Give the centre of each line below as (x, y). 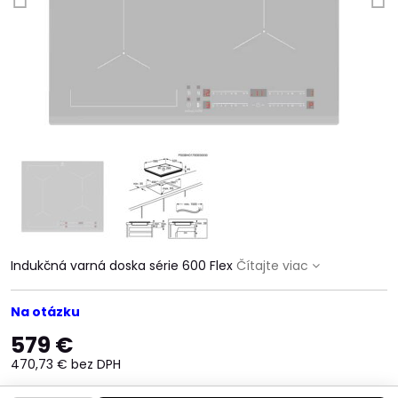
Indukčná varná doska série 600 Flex (123, 266)
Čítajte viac (272, 266)
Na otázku (45, 312)
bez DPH (96, 364)
